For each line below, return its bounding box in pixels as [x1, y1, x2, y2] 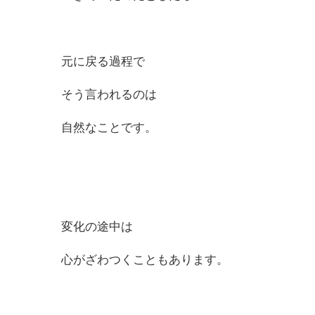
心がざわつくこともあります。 [61, 253, 229, 267]
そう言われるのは [61, 88, 157, 102]
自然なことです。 [61, 121, 157, 135]
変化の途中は [61, 220, 133, 234]
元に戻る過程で [61, 55, 145, 69]
